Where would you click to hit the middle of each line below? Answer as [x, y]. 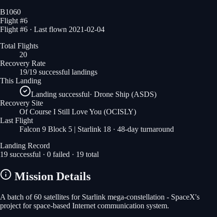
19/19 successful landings [58, 72]
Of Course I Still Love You [61, 111]
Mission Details [51, 176]
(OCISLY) [119, 111]
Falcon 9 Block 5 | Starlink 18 [65, 129]
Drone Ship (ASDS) [125, 94]
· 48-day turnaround [142, 129]
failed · [63, 154]
